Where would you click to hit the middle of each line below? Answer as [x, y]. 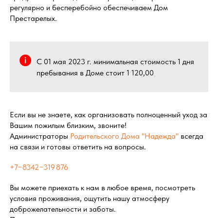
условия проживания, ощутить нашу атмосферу [90, 198]
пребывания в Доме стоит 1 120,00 [95, 73]
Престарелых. [33, 18]
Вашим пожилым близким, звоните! [68, 125]
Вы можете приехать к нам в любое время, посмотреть [102, 188]
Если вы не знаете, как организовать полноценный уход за [109, 115]
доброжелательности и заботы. [63, 209]
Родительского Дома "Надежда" [125, 136]
